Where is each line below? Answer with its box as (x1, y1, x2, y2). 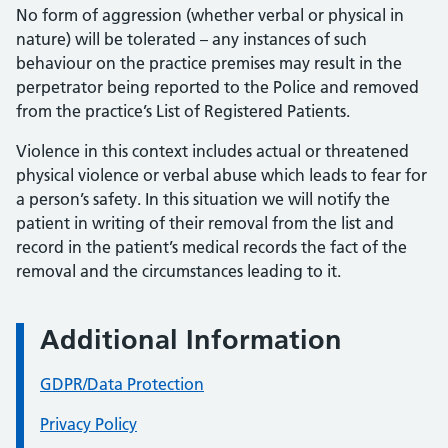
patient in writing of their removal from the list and (16, 213, 394, 233)
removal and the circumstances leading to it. (16, 261, 341, 281)
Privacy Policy (40, 414, 137, 434)
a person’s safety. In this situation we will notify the (16, 189, 390, 209)
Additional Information (40, 323, 342, 356)
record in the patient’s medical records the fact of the (16, 237, 407, 257)
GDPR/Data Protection (40, 374, 204, 394)
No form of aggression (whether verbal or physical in (16, 5, 404, 25)
